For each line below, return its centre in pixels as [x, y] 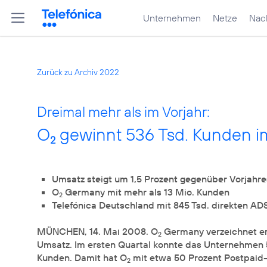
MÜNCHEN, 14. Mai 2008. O [97, 231]
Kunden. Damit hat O [82, 257]
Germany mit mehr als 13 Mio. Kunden [146, 192]
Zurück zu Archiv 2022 [78, 72]
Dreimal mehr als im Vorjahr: [123, 111]
